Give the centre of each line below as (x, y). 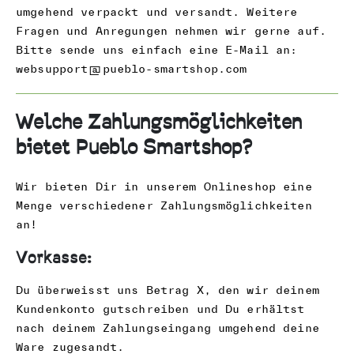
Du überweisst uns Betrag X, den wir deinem (168, 290)
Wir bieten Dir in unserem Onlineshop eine (164, 186)
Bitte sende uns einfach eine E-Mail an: (157, 49)
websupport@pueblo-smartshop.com (132, 68)
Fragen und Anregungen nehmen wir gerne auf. (171, 30)
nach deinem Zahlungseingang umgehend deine (168, 328)
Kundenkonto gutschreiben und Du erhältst (160, 309)
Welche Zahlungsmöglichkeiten (159, 122)
